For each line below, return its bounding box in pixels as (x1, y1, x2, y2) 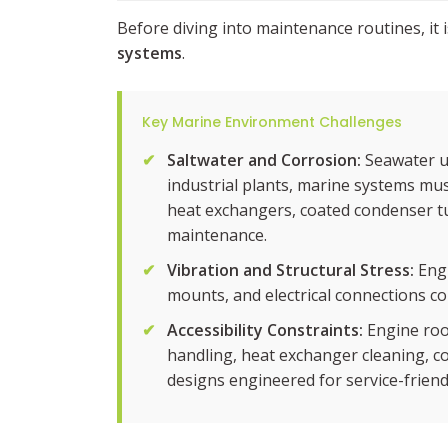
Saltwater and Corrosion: (167, 149, 361, 171)
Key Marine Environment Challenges (142, 112, 402, 132)
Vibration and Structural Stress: (167, 259, 414, 281)
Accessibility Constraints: (167, 319, 363, 341)
